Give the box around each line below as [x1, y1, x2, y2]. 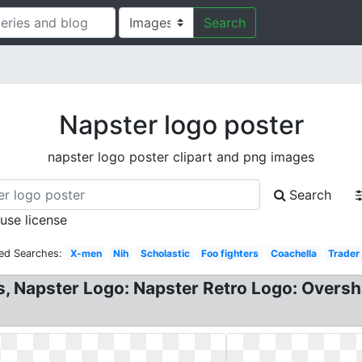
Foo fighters [201, 247, 259, 259]
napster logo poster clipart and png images [48, 149, 314, 165]
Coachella [270, 247, 317, 259]
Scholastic [140, 247, 190, 259]
